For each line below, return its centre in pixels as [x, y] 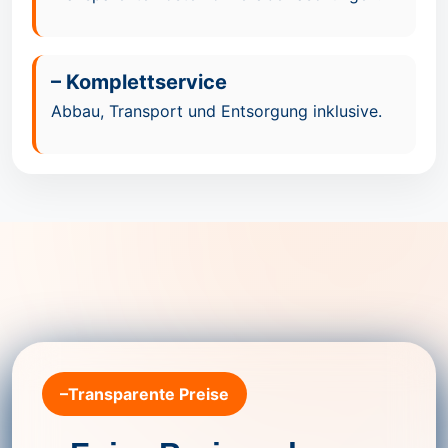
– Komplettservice [139, 81]
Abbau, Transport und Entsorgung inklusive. [216, 110]
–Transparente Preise [144, 393]
